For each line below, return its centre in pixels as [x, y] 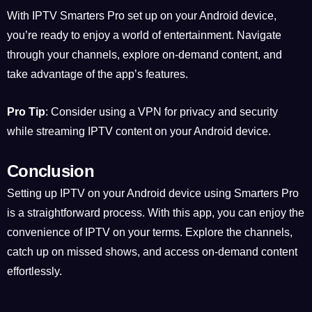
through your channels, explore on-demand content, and [145, 55]
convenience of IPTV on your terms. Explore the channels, [150, 233]
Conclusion [50, 171]
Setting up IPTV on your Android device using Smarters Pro [153, 194]
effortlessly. [34, 272]
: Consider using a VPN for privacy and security [162, 111]
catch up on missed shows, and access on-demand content [152, 252]
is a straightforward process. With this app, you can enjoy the [156, 213]
